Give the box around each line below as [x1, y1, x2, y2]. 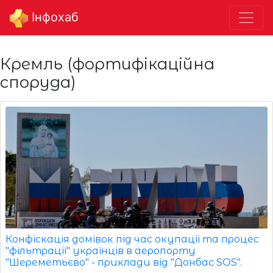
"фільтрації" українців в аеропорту [5, 244, 196, 257]
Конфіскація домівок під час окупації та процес [5, 233, 259, 245]
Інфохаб [28, 10, 79, 24]
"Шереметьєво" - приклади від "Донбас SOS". [5, 256, 242, 268]
